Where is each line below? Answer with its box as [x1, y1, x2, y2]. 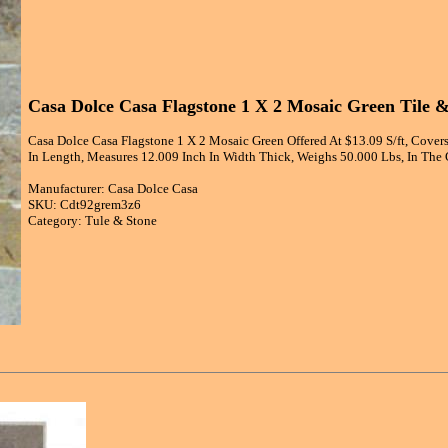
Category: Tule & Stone [28, 213, 157, 229]
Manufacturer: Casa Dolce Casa [28, 181, 198, 197]
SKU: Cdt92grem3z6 [28, 197, 141, 213]
